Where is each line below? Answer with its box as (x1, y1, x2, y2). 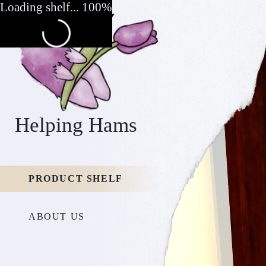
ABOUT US (28, 211, 85, 221)
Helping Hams (15, 113, 137, 137)
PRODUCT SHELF (28, 173, 123, 183)
